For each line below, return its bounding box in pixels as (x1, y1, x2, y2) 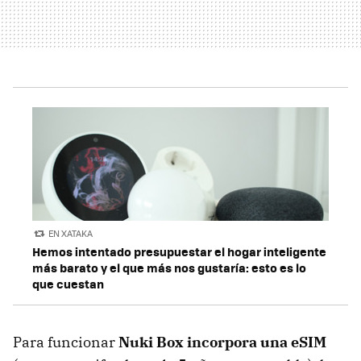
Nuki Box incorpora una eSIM (118, 332, 326, 351)
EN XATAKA (48, 227, 93, 240)
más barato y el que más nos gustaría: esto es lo (32, 258, 306, 276)
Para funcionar (13, 332, 118, 351)
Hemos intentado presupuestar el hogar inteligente (32, 242, 326, 260)
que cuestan (32, 274, 104, 293)
